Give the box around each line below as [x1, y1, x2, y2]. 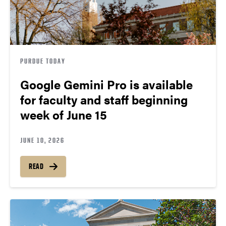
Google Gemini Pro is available [20, 75, 193, 93]
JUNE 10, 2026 [20, 135, 65, 144]
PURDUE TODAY [20, 56, 66, 65]
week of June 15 [20, 105, 107, 123]
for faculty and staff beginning [20, 90, 188, 108]
